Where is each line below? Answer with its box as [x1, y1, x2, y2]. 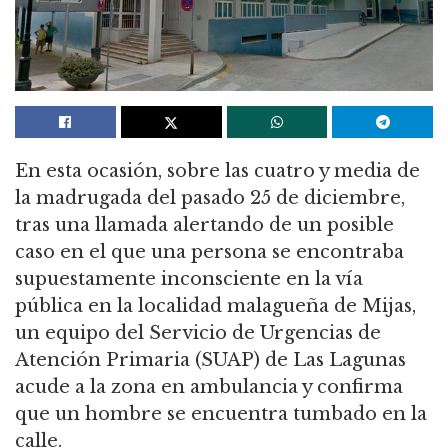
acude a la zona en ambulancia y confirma [15, 375, 403, 398]
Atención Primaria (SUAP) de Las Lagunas [15, 348, 406, 371]
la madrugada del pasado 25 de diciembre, [15, 186, 405, 209]
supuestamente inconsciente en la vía [15, 267, 363, 290]
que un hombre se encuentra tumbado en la [15, 402, 427, 425]
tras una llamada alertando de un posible [15, 213, 394, 236]
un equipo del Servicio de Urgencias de [15, 321, 381, 344]
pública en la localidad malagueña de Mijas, [15, 294, 416, 317]
